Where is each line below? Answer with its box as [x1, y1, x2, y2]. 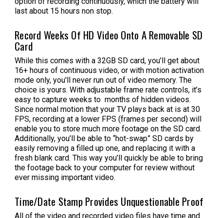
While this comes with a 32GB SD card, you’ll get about [15, 55, 200, 65]
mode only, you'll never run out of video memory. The [15, 75, 192, 85]
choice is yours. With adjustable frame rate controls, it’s [15, 85, 201, 94]
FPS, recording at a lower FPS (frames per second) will [15, 114, 201, 124]
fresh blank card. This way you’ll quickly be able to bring [15, 153, 203, 163]
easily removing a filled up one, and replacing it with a [15, 143, 195, 153]
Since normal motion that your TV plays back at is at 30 [15, 104, 200, 114]
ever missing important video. [15, 172, 115, 182]
